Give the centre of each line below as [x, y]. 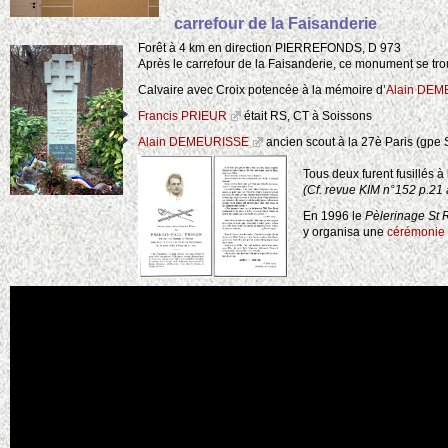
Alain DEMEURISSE [193, 142]
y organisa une [345, 232]
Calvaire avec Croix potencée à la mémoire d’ [262, 90]
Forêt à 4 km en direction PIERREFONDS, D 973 [269, 48]
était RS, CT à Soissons [306, 116]
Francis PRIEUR [182, 116]
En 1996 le [334, 216]
